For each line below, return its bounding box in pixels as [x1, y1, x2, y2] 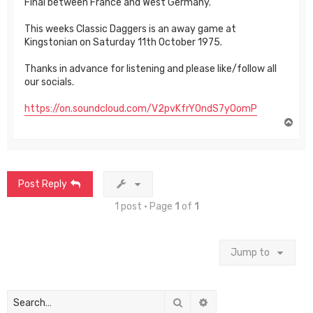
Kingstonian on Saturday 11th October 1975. [24, 36, 222, 48]
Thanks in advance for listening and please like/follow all [24, 62, 277, 75]
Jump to [231, 246, 270, 259]
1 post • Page [114, 200, 175, 212]
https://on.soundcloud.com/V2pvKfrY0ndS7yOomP [24, 102, 257, 115]
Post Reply [18, 177, 67, 190]
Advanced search [209, 296, 287, 308]
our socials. [24, 75, 74, 88]
